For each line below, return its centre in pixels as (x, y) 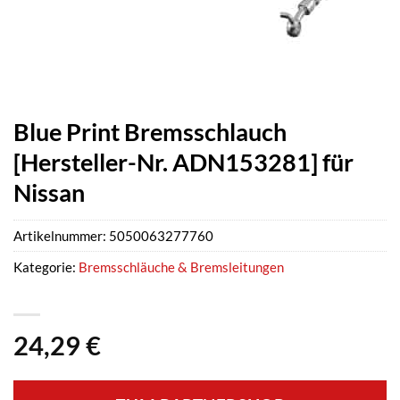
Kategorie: (46, 267)
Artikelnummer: (61, 236)
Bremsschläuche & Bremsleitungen (181, 267)
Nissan (49, 192)
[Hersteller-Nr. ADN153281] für (183, 162)
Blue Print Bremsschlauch (150, 132)
